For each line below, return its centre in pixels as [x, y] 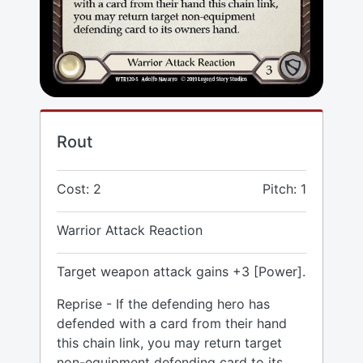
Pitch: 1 [284, 189]
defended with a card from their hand [172, 324]
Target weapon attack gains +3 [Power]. [181, 272]
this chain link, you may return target [169, 343]
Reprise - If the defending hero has [163, 304]
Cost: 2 [79, 189]
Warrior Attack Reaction [130, 231]
